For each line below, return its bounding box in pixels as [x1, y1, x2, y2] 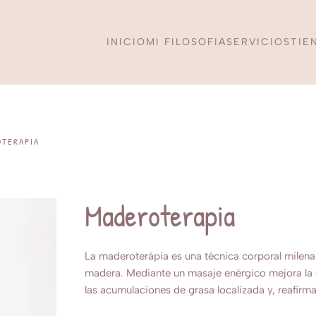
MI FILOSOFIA [146, 36, 226, 48]
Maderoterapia [85, 195, 235, 236]
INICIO [107, 36, 146, 48]
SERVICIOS [226, 36, 291, 48]
